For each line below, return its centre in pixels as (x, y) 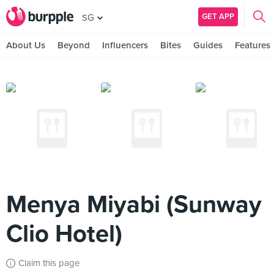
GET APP (218, 16)
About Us (26, 45)
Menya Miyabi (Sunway (134, 204)
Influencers (125, 45)
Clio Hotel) (64, 234)
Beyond (74, 45)
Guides (208, 45)
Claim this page (49, 263)
